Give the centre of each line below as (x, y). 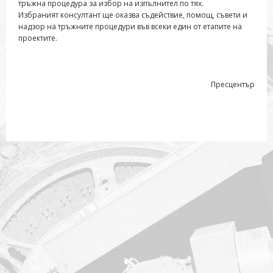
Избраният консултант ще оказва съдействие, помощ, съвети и (133, 15)
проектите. (38, 38)
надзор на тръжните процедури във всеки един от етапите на (130, 27)
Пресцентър (233, 85)
